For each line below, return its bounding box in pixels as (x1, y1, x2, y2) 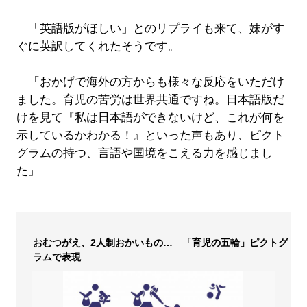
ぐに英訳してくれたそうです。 (16, 40, 180, 53)
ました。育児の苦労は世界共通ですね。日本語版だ (16, 93, 284, 107)
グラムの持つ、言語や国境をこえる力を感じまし (16, 147, 273, 160)
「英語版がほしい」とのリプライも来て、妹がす (16, 22, 284, 36)
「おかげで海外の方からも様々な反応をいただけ (16, 75, 284, 89)
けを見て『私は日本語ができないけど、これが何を (16, 111, 284, 125)
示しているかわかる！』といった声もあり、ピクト (16, 129, 284, 143)
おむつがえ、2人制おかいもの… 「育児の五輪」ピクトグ (32, 237, 288, 249)
